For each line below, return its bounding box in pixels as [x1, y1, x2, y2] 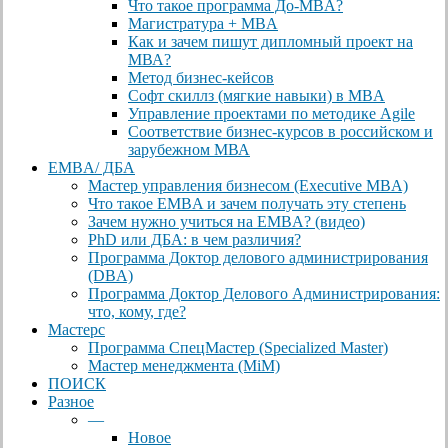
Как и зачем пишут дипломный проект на [128, 33, 413, 51]
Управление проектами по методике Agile [128, 105, 415, 123]
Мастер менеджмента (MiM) [88, 357, 280, 375]
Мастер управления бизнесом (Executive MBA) [88, 177, 408, 195]
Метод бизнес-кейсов [128, 69, 274, 87]
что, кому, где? [88, 303, 186, 321]
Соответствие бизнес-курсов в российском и [128, 123, 433, 141]
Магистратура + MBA [128, 15, 278, 33]
